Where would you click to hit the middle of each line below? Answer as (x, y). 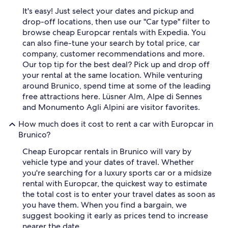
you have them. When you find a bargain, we (105, 205)
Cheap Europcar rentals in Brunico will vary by (107, 151)
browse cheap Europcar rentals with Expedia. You (114, 32)
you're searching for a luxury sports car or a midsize (117, 173)
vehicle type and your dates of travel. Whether (108, 162)
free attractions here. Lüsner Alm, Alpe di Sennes (112, 96)
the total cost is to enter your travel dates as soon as (119, 194)
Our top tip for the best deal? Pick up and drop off (116, 64)
